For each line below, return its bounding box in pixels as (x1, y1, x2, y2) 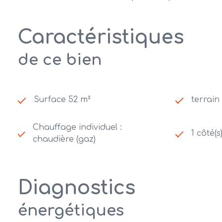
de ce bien (18, 51, 102, 69)
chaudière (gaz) (32, 135, 96, 144)
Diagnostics (18, 177, 135, 199)
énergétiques (18, 202, 124, 220)
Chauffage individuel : (32, 123, 122, 132)
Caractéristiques (18, 27, 184, 49)
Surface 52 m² (34, 95, 91, 105)
